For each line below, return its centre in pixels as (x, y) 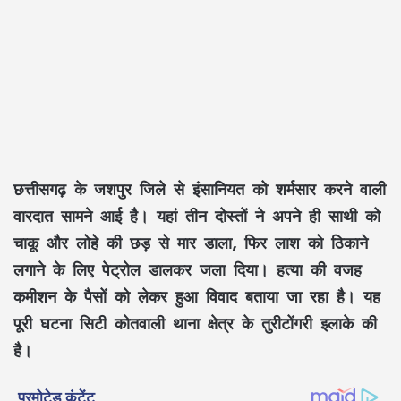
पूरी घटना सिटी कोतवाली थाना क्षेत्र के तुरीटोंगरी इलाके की (195, 324)
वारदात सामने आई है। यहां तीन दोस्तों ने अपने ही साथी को (197, 216)
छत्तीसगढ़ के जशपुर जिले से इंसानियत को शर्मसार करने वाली (200, 189)
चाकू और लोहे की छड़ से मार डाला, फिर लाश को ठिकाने (191, 243)
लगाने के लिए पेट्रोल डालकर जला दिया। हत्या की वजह (188, 270)
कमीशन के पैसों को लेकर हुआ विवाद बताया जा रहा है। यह (197, 297)
